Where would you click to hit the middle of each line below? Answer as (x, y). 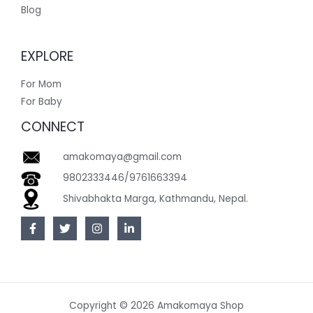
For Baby (42, 102)
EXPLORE (47, 56)
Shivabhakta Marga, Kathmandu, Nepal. (155, 199)
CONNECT (53, 127)
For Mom (41, 85)
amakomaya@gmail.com (122, 157)
